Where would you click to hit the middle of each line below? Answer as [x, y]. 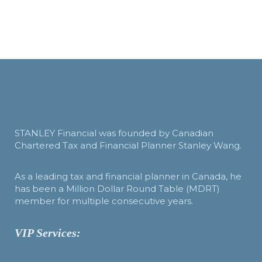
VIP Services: [48, 233]
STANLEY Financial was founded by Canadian [114, 133]
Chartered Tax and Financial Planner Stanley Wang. [128, 145]
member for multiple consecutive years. [104, 201]
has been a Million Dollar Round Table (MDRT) [117, 189]
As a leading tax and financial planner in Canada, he [128, 176]
